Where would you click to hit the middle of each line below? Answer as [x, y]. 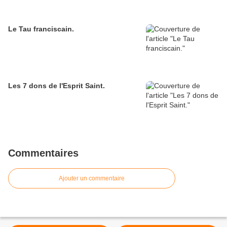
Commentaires [43, 153]
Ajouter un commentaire [92, 179]
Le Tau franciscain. [41, 29]
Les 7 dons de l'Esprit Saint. [56, 86]
